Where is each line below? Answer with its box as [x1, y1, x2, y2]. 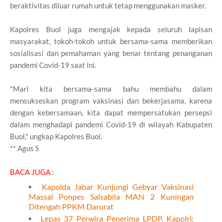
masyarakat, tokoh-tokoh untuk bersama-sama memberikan [10, 37, 212, 46]
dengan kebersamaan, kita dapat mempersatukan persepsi [10, 108, 212, 117]
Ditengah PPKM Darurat [28, 201, 113, 211]
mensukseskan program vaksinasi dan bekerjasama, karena [10, 96, 212, 106]
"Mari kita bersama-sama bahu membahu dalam [10, 84, 212, 94]
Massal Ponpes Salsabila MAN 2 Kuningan [28, 191, 194, 201]
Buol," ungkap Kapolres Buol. [10, 132, 102, 141]
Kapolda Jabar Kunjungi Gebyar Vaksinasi [41, 181, 194, 191]
